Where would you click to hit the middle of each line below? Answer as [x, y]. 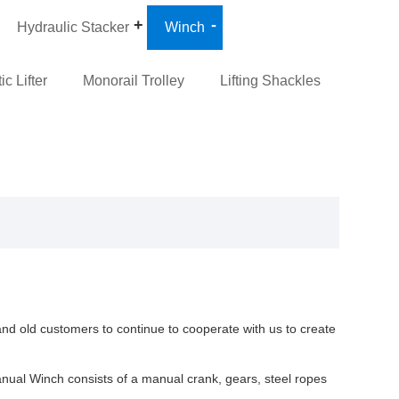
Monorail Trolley [134, 80]
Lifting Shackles [271, 80]
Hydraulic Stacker [73, 27]
